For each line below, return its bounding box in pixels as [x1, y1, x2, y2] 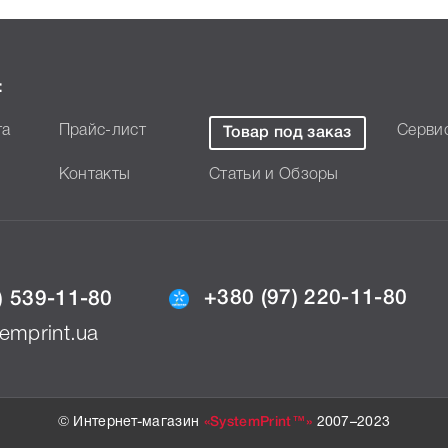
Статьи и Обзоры [208, 168, 339, 182]
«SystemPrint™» [203, 416, 313, 429]
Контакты [58, 168, 131, 182]
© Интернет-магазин [57, 416, 204, 429]
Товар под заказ [222, 126, 352, 140]
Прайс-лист [58, 124, 146, 138]
